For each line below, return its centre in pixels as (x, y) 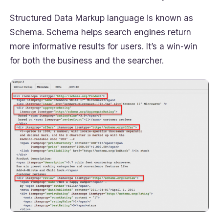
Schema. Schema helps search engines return (100, 32)
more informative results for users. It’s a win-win (104, 46)
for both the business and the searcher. (87, 61)
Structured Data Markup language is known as (101, 18)
